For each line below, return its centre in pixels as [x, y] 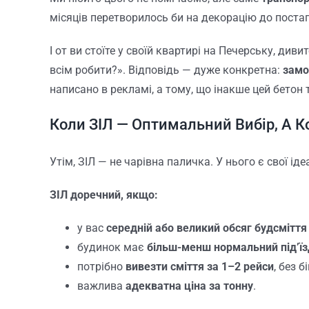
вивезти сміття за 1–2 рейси [199, 267]
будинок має [112, 248]
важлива [101, 286]
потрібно [101, 267]
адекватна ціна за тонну [189, 286]
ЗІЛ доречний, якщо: [103, 195]
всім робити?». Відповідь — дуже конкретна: [166, 70]
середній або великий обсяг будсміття [206, 228]
